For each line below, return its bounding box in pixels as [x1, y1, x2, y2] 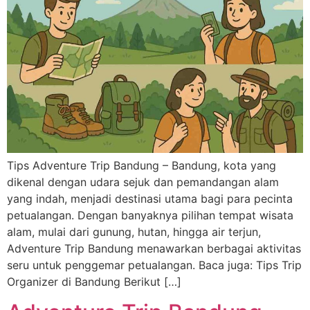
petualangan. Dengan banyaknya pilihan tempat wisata [7, 208, 293, 222]
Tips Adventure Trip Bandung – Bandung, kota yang [7, 158, 276, 172]
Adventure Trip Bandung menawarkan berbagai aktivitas [7, 241, 301, 255]
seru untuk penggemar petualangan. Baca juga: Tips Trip [7, 257, 302, 272]
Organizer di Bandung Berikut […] [7, 274, 181, 289]
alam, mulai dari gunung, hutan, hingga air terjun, [7, 224, 261, 239]
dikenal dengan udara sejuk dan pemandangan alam [7, 174, 279, 189]
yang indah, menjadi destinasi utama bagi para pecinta [7, 191, 293, 206]
